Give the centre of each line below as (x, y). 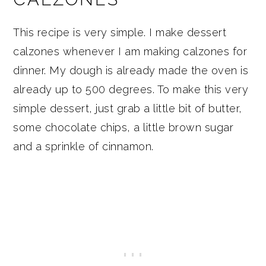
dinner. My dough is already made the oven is (131, 70)
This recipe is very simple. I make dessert (120, 32)
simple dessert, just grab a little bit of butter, (128, 108)
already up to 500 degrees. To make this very (131, 89)
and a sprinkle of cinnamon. (83, 146)
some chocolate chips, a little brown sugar (123, 127)
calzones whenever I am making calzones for (130, 51)
